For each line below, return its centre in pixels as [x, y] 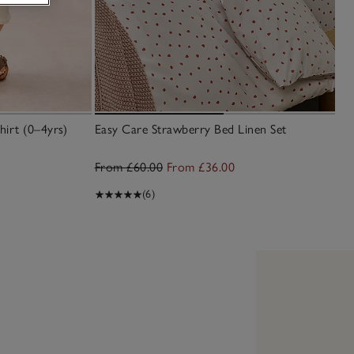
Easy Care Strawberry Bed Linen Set [190, 129]
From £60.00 [128, 167]
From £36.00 [200, 167]
